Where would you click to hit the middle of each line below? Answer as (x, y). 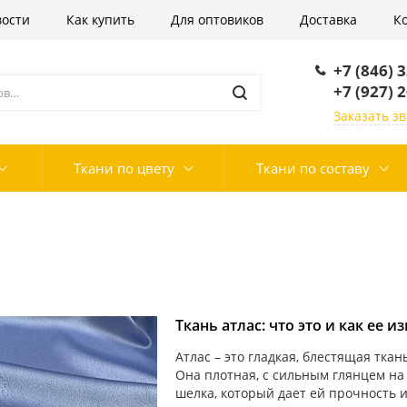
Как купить (100, 20)
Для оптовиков (217, 20)
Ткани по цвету (124, 168)
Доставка (328, 20)
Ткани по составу (313, 168)
